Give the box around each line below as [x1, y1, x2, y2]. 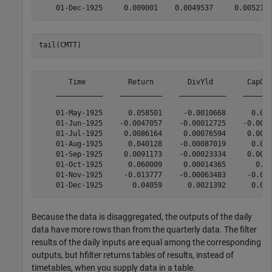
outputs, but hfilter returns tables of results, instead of [32, 250, 234, 260]
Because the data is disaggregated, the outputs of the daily [32, 211, 252, 222]
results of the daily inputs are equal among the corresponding [32, 237, 261, 247]
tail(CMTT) [38, 41, 81, 50]
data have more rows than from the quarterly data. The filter [32, 224, 257, 234]
